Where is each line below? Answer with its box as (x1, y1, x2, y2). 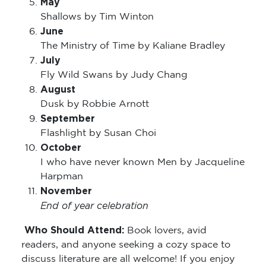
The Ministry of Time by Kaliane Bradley (40, 42, 225, 51)
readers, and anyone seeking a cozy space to (21, 240, 230, 250)
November (40, 186, 92, 197)
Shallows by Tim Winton (40, 12, 154, 22)
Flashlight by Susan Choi (40, 129, 156, 138)
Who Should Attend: (21, 226, 127, 236)
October (40, 143, 81, 153)
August (40, 85, 75, 95)
